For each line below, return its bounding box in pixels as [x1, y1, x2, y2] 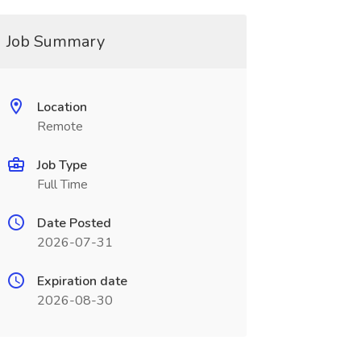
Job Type [36, 156, 87, 174]
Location [36, 98, 87, 116]
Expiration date [36, 272, 127, 290]
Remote [36, 118, 83, 135]
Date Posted [36, 214, 111, 232]
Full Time [36, 176, 88, 193]
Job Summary [6, 31, 105, 52]
